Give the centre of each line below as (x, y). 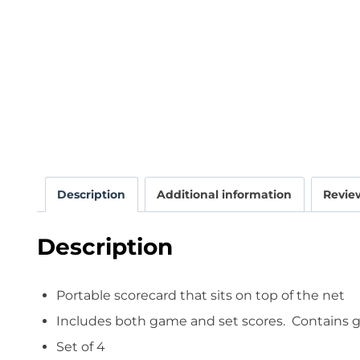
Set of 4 (81, 346)
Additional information (225, 194)
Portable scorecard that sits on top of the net (200, 295)
